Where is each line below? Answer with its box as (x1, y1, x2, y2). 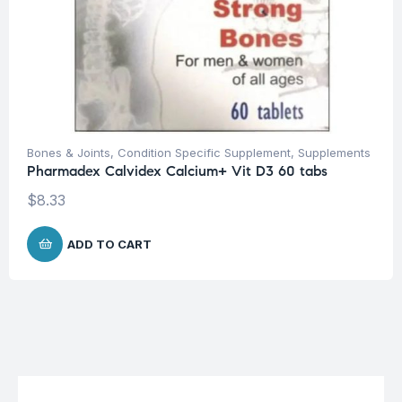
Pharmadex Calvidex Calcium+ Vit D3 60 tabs (27, 162, 328, 179)
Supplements (298, 144, 371, 160)
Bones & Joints (27, 144, 110, 160)
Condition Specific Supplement (118, 144, 291, 160)
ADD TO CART (67, 236, 152, 251)
